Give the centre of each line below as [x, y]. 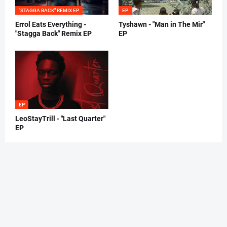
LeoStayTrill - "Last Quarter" [60, 118]
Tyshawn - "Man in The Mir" [162, 24]
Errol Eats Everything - [51, 24]
